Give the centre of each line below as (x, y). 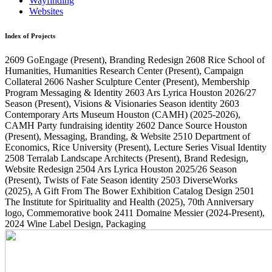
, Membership (223, 82)
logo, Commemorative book (60, 213)
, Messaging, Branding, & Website (106, 137)
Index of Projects (30, 36)
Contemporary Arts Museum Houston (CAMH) (96, 115)
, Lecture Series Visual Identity (208, 148)
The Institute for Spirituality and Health (80, 202)
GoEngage (47, 60)
